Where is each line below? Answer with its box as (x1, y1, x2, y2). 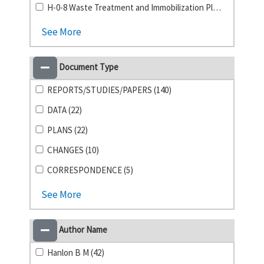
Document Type (57, 61, 118, 72)
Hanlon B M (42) (47, 247, 105, 258)
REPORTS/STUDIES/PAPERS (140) (47, 84, 172, 95)
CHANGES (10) (47, 144, 100, 156)
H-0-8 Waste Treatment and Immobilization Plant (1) (213, 2, 222, 13)
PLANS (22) (47, 124, 88, 136)
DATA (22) (47, 104, 82, 115)
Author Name (57, 223, 107, 235)
